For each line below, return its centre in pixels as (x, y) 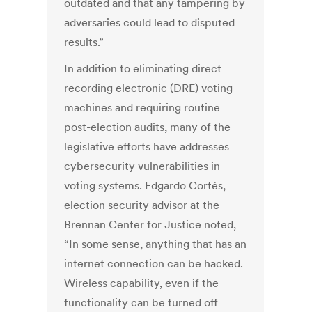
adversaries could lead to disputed (150, 23)
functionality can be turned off (141, 303)
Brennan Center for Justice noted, (150, 225)
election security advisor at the (142, 205)
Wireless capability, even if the (142, 283)
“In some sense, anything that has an (156, 244)
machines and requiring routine (142, 108)
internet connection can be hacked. (154, 264)
